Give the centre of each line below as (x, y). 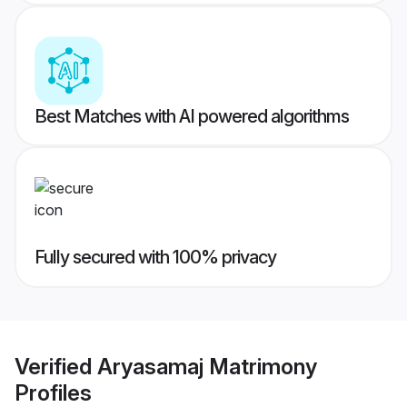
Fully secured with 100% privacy (155, 258)
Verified (56, 366)
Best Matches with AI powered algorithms (192, 117)
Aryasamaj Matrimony (207, 366)
